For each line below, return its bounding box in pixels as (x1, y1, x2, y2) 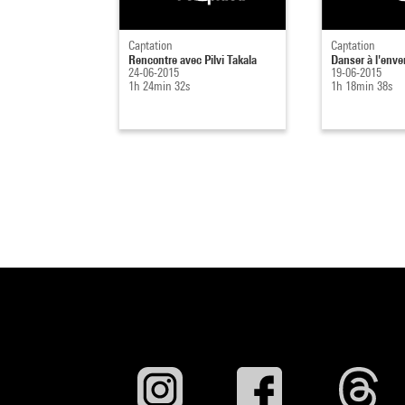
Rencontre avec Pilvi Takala (128, 51, 257, 67)
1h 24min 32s (128, 78, 190, 93)
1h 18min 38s (330, 78, 392, 93)
